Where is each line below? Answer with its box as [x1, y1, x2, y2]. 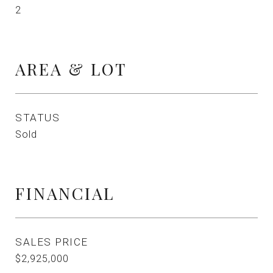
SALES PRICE [15, 236, 88, 248]
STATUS [15, 112, 60, 124]
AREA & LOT [15, 58, 127, 80]
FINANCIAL [15, 182, 115, 204]
